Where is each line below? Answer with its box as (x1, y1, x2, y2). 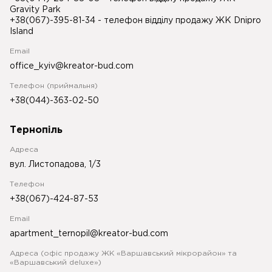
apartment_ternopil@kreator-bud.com (10, 230, 168, 237)
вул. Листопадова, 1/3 (10, 161, 101, 168)
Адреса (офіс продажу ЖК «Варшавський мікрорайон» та (10, 250, 237, 257)
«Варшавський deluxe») (10, 259, 101, 266)
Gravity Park (10, 6, 61, 13)
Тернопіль (10, 126, 63, 135)
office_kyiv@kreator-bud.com (10, 63, 134, 70)
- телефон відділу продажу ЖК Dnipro (98, 17, 261, 24)
